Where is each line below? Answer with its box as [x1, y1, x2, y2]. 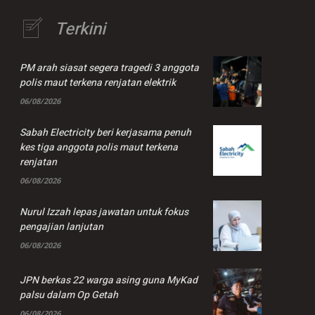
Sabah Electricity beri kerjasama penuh [20, 125, 191, 141]
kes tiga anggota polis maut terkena [20, 140, 178, 155]
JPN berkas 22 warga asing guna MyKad [20, 273, 198, 288]
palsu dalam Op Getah [20, 288, 118, 303]
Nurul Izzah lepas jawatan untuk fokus [20, 204, 188, 219]
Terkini [55, 16, 105, 41]
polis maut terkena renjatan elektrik [20, 75, 176, 90]
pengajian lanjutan [20, 219, 103, 234]
